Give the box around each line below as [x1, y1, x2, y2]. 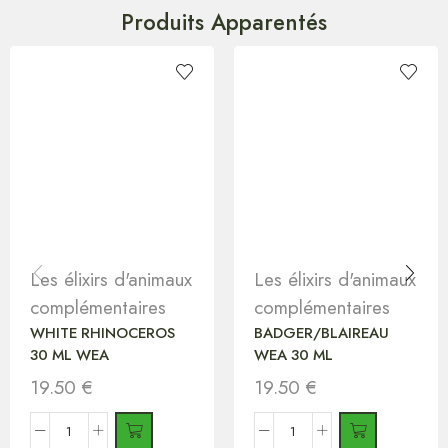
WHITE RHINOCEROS [30, 322, 175, 345]
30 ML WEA [30, 344, 109, 367]
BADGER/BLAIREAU [254, 322, 389, 345]
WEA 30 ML [254, 344, 333, 367]
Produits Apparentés [121, 6, 327, 39]
